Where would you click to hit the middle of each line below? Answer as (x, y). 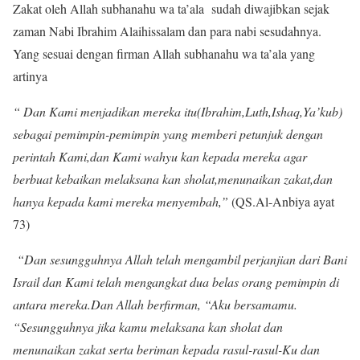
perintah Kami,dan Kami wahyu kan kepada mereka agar (160, 157)
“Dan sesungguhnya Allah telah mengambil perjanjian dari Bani (180, 260)
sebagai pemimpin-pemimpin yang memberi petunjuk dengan (168, 134)
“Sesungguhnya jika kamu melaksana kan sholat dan (148, 327)
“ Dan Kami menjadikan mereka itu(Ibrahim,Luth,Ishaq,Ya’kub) (178, 112)
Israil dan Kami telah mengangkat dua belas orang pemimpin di (176, 282)
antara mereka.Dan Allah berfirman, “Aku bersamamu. (155, 305)
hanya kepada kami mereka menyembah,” (121, 202)
